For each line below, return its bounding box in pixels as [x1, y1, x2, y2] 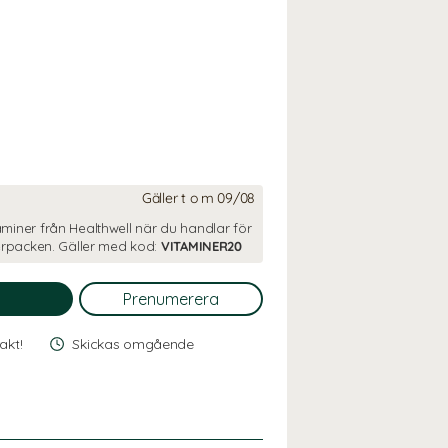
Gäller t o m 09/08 [142, 189, 255, 207]
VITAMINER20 [160, 238, 242, 254]
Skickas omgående [72, 335, 194, 353]
